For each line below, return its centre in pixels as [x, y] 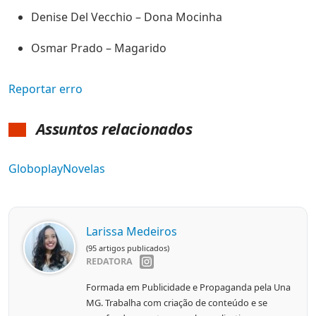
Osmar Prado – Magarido [99, 48]
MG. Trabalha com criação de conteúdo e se [177, 303]
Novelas [84, 169]
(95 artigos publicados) [128, 248]
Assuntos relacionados [112, 129]
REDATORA [109, 262]
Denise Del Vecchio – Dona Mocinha [127, 17]
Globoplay [36, 169]
